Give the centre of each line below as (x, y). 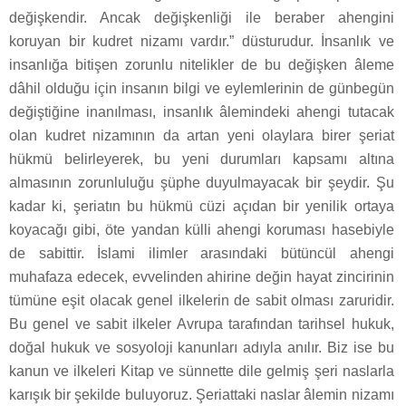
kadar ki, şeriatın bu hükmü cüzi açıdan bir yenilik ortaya (202, 206)
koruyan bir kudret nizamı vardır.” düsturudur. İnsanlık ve (202, 41)
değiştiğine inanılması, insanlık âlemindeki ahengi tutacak (202, 111)
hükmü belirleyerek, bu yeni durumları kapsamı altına (202, 159)
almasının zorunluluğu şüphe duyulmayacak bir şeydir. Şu (202, 182)
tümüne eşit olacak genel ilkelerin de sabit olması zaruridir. (202, 300)
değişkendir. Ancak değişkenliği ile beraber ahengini (202, 17)
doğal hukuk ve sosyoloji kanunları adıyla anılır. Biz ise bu (202, 347)
